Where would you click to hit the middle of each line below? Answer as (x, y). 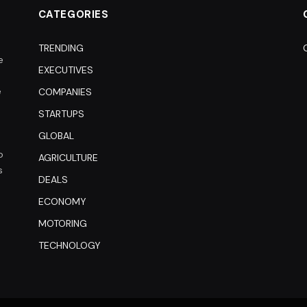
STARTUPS (61, 114)
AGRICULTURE (68, 158)
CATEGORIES (73, 15)
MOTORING (62, 224)
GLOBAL (56, 136)
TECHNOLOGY (69, 246)
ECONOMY (62, 202)
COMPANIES (65, 92)
